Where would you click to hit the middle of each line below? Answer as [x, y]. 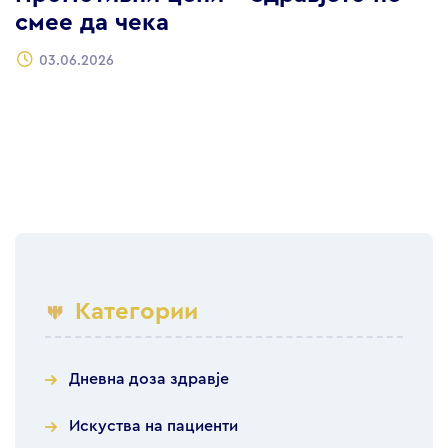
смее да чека [92, 23]
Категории [136, 312]
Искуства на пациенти [153, 426]
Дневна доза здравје [149, 379]
